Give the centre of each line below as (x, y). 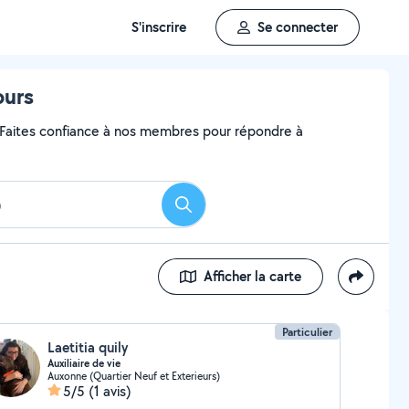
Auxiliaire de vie (84, 363)
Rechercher (216, 210)
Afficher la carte (252, 276)
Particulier (308, 332)
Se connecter (298, 27)
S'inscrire (159, 27)
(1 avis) (110, 391)
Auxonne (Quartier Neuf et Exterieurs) (133, 376)
